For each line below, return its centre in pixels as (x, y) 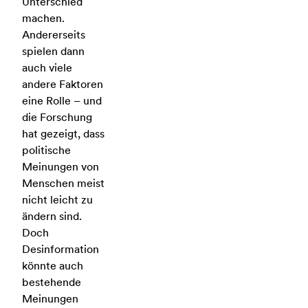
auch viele (47, 68)
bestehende (52, 282)
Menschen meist (63, 183)
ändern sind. (52, 216)
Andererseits (54, 35)
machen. (43, 18)
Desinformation (60, 249)
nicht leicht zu (57, 200)
